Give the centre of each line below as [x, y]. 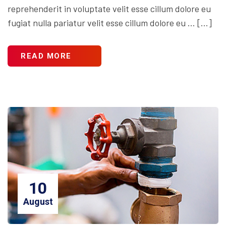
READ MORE [46, 56]
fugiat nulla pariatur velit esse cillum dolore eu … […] [110, 23]
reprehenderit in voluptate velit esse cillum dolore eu [109, 9]
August [38, 201]
